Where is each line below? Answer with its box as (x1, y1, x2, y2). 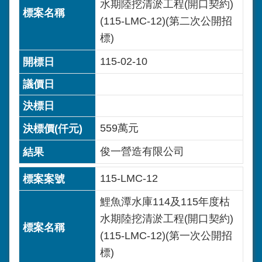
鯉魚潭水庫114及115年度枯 (100, 196, 230, 208)
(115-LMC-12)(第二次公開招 (100, 15, 232, 27)
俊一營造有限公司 (100, 146, 184, 157)
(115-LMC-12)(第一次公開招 (100, 230, 232, 242)
